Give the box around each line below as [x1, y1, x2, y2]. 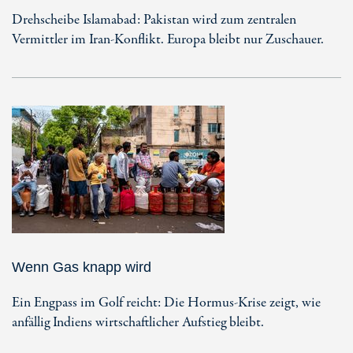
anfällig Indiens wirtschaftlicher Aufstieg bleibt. [12, 312, 264, 333]
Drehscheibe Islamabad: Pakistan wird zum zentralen [12, 9, 296, 30]
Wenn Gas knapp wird [12, 258, 151, 275]
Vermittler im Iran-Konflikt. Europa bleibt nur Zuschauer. [12, 29, 324, 50]
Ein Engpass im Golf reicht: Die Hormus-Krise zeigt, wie [12, 292, 321, 313]
